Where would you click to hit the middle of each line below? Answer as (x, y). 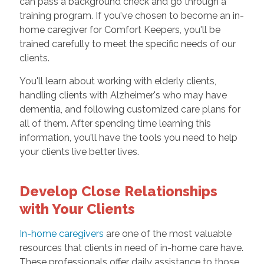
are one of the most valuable (169, 234)
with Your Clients (77, 209)
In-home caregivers (62, 234)
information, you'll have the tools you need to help (128, 138)
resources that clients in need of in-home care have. (131, 248)
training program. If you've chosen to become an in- (131, 16)
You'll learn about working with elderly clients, (118, 81)
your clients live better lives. (80, 152)
